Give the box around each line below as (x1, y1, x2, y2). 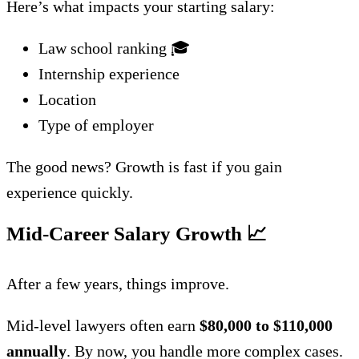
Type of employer (38, 116, 154, 134)
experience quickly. (6, 184, 133, 201)
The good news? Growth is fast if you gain (6, 158, 282, 175)
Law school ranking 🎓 (38, 39, 190, 57)
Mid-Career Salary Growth (6, 223, 247, 244)
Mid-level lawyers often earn (6, 317, 200, 334)
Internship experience (38, 65, 179, 83)
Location (38, 91, 96, 108)
